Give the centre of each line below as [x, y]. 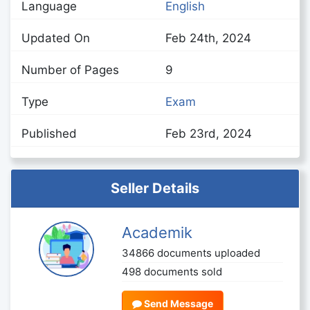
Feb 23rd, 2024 [209, 134]
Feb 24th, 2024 [208, 38]
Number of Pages [70, 70]
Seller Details [155, 188]
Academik [157, 232]
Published [49, 134]
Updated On [56, 38]
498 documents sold [172, 272]
